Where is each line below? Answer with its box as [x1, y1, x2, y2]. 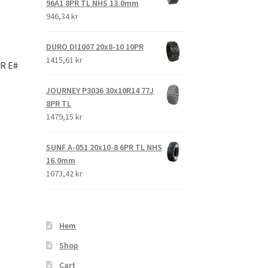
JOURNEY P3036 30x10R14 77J [45, 85, 154, 96]
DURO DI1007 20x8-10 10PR [45, 41, 144, 53]
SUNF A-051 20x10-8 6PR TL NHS [45, 142, 162, 153]
